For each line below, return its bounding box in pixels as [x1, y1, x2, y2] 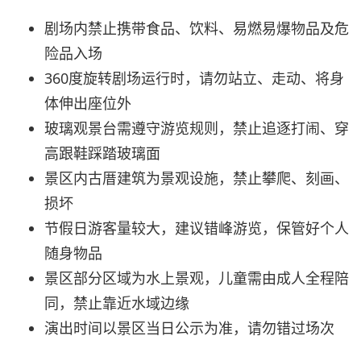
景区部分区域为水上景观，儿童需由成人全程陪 [44, 268, 349, 288]
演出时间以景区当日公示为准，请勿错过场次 [44, 318, 334, 338]
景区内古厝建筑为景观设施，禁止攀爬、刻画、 [44, 168, 349, 189]
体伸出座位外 [44, 93, 131, 114]
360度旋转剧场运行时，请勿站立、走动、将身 [44, 68, 344, 89]
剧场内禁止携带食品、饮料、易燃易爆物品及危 [44, 19, 349, 39]
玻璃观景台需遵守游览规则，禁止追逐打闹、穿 [44, 118, 349, 139]
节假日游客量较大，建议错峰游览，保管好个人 [44, 218, 349, 239]
